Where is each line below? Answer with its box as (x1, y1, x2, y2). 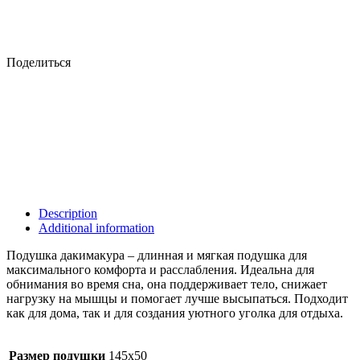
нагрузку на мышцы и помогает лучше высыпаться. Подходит (6, 292, 348, 306)
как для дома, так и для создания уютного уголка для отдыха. (6, 306, 343, 321)
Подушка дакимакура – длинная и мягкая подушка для (6, 248, 307, 263)
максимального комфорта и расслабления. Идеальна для (6, 263, 314, 277)
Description (39, 207, 97, 221)
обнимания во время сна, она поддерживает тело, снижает (6, 277, 327, 292)
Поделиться (6, 55, 71, 70)
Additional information (39, 221, 154, 235)
